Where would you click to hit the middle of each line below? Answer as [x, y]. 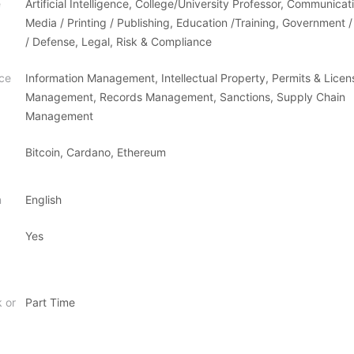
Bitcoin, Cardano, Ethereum [96, 152]
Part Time [50, 302]
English [43, 200]
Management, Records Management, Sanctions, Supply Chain [185, 97]
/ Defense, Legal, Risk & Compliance [119, 41]
